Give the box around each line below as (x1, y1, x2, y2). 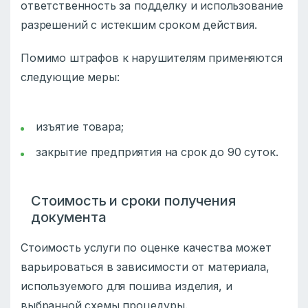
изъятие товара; (36, 120, 124, 134)
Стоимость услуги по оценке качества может (21, 241, 272, 255)
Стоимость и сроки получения (31, 192, 236, 210)
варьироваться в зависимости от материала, (21, 260, 269, 274)
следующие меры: (21, 70, 120, 85)
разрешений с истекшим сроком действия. (21, 18, 261, 32)
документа (31, 209, 107, 226)
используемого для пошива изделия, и (21, 279, 232, 294)
